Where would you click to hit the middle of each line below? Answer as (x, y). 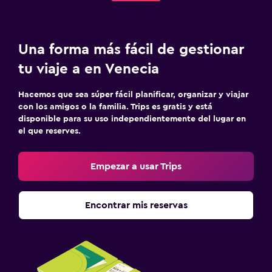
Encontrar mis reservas (136, 205)
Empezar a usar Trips (136, 166)
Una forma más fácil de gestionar (131, 50)
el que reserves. (49, 131)
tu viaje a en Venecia (89, 69)
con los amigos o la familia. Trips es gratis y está (115, 107)
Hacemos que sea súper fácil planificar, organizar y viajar (133, 95)
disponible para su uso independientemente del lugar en (132, 119)
